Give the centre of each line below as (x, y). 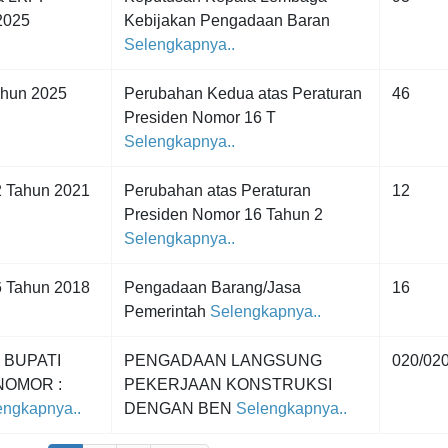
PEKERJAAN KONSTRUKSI (228, 384)
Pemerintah (165, 311)
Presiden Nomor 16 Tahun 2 (223, 214)
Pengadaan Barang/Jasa (212, 287)
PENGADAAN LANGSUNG (223, 360)
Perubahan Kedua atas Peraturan (243, 93)
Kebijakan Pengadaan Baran (227, 20)
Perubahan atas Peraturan (217, 190)
